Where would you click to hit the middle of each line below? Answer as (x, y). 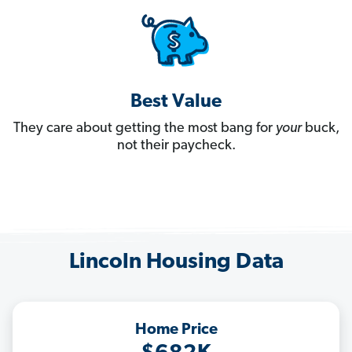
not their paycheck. (176, 146)
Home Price (176, 330)
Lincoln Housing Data (176, 263)
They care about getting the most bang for (144, 129)
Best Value (176, 103)
